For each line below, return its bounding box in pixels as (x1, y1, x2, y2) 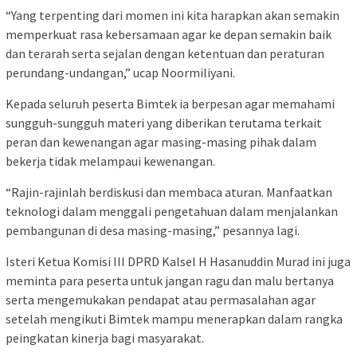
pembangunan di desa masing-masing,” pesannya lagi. (6, 222, 300, 239)
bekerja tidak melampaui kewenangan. (6, 153, 215, 170)
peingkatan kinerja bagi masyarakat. (6, 330, 204, 347)
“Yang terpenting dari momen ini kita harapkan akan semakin (6, 7, 339, 24)
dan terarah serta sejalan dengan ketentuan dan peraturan (6, 45, 324, 62)
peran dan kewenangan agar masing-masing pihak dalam (6, 134, 316, 151)
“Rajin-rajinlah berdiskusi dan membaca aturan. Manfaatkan (6, 184, 332, 201)
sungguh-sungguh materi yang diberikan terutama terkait (6, 115, 322, 131)
